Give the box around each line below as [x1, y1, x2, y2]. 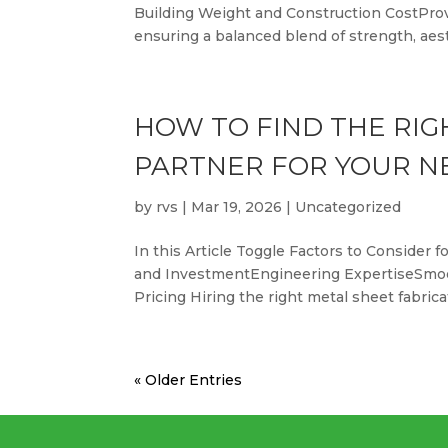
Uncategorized [295, 198, 402, 216]
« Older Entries [134, 371, 243, 389]
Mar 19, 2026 [191, 198, 283, 216]
